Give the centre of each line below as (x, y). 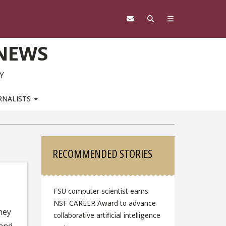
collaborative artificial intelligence (107, 215)
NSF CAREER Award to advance (104, 203)
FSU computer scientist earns (101, 191)
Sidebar (68, 146)
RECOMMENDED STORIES (103, 154)
